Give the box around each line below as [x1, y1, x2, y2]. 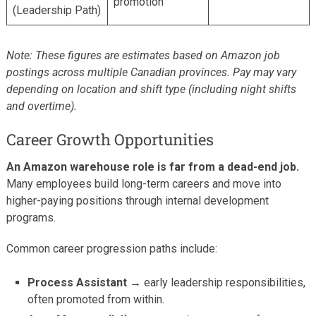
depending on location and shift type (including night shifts [6, 82, 296, 96]
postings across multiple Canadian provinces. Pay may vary [6, 65, 296, 79]
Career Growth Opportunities [6, 128, 214, 150]
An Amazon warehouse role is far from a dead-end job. [6, 159, 299, 174]
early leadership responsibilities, [141, 275, 306, 289]
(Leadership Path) [12, 3, 101, 17]
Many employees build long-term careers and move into [6, 176, 281, 190]
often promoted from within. [28, 292, 165, 306]
